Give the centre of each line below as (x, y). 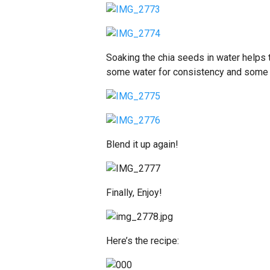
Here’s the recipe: (143, 241)
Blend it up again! (142, 144)
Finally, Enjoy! (134, 193)
